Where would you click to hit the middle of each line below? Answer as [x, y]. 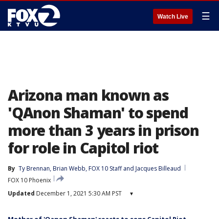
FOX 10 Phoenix [29, 180]
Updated [21, 193]
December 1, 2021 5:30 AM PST [78, 193]
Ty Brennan [34, 168]
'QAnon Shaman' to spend [98, 113]
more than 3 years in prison [103, 130]
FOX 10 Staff [105, 168]
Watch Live [173, 17]
